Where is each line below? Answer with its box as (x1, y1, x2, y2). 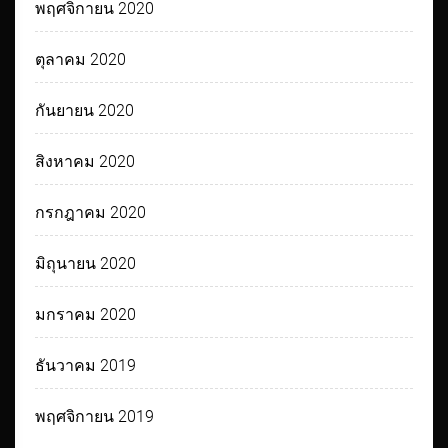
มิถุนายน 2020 (35, 253, 137, 273)
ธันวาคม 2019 (35, 355, 137, 375)
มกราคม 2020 (35, 304, 137, 324)
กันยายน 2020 (35, 100, 135, 120)
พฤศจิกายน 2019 (35, 406, 155, 426)
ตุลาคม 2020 (35, 49, 127, 69)
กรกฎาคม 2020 (35, 202, 147, 222)
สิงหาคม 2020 (35, 151, 136, 171)
